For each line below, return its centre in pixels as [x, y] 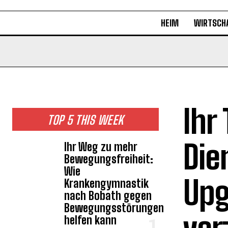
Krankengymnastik [107, 183]
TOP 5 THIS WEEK [85, 120]
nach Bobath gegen [108, 196]
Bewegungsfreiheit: [109, 159]
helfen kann [91, 220]
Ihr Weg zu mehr [101, 147]
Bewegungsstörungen [114, 208]
